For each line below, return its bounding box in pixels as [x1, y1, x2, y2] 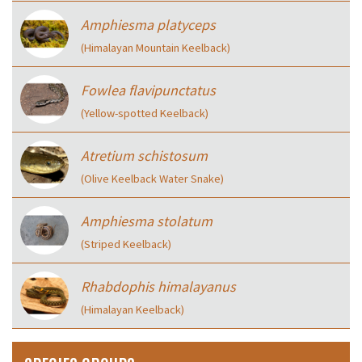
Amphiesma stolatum [81, 212, 213, 231]
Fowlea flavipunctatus [81, 81, 216, 100]
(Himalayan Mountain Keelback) [81, 40, 230, 56]
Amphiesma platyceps [81, 15, 216, 35]
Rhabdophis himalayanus [81, 277, 236, 297]
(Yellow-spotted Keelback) [81, 106, 208, 121]
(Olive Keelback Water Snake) [81, 171, 224, 187]
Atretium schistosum [81, 146, 208, 166]
